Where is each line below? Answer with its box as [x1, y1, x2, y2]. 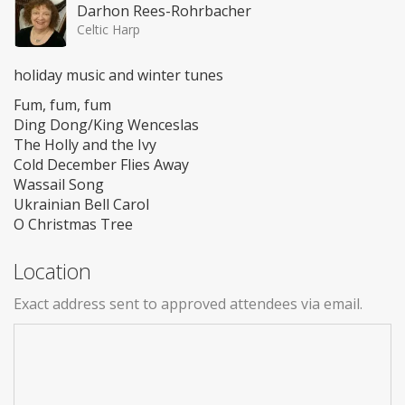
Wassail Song [14, 174, 104, 194]
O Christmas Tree [14, 213, 133, 234]
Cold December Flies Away [14, 154, 189, 174]
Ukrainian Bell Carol [14, 193, 149, 214]
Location [14, 256, 91, 286]
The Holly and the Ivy [14, 134, 156, 155]
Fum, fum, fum [14, 94, 111, 115]
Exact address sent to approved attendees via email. [14, 293, 363, 314]
